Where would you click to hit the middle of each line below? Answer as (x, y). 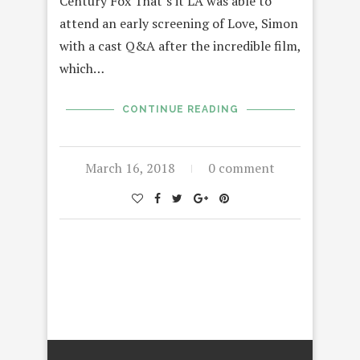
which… (82, 69)
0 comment (241, 168)
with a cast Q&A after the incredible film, (180, 46)
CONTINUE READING (180, 110)
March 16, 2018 (130, 168)
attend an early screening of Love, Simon (179, 24)
